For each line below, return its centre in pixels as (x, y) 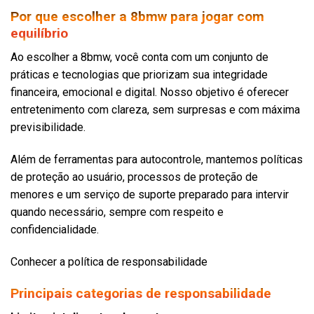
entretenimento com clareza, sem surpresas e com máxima (155, 110)
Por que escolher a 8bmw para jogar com (137, 16)
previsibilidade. (48, 128)
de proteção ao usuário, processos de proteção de (134, 177)
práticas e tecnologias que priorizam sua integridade (139, 75)
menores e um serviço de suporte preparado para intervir (150, 195)
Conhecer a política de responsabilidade (109, 261)
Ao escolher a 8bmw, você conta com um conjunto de (139, 57)
